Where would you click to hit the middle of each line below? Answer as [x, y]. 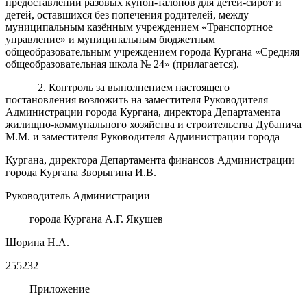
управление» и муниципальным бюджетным [110, 39]
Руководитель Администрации [78, 195]
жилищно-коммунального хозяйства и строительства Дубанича [153, 124]
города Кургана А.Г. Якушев [97, 219]
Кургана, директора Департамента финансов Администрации [150, 160]
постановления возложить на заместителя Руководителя [137, 99]
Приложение [60, 288]
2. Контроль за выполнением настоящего [134, 87]
